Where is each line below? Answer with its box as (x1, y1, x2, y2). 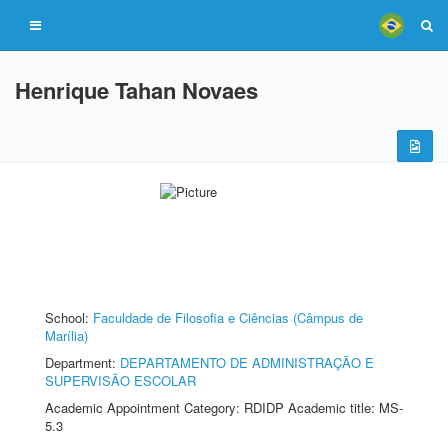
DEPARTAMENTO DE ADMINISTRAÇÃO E (120, 353, 374, 372)
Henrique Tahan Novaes (15, 74, 258, 106)
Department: (45, 353, 120, 372)
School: (45, 308, 93, 327)
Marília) (45, 326, 88, 345)
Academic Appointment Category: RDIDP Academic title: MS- (45, 398, 403, 417)
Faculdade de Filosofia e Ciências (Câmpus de (93, 308, 363, 327)
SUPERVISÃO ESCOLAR (45, 371, 196, 390)
